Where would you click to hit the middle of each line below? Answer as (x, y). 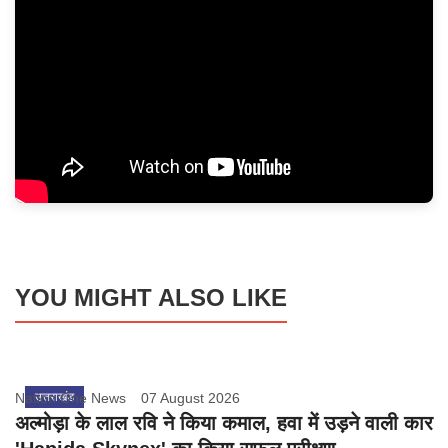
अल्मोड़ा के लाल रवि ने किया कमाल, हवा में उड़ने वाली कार (224, 423)
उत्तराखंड (54, 397)
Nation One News (70, 398)
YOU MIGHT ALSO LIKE (151, 298)
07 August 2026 (190, 398)
